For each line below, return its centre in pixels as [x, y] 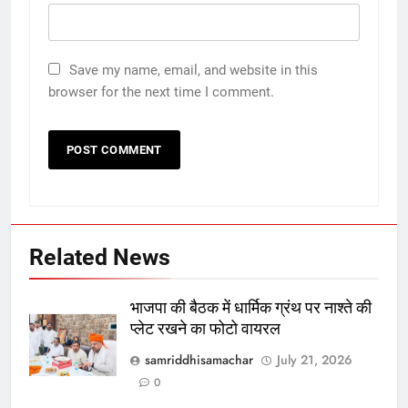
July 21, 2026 [315, 359]
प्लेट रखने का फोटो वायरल [205, 328]
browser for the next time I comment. [161, 92]
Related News [100, 257]
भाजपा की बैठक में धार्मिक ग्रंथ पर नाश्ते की [251, 307]
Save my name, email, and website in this [194, 70]
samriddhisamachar [199, 359]
